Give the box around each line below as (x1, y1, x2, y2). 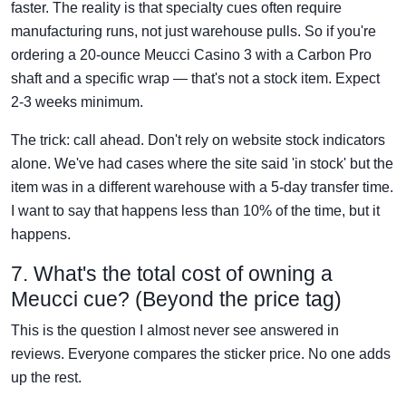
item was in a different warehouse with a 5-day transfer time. (11, 179, 393, 195)
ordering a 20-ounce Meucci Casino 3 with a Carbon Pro (11, 46, 372, 63)
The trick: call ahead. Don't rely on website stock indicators (11, 131, 385, 148)
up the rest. (11, 369, 82, 385)
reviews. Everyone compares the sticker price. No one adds (11, 345, 391, 362)
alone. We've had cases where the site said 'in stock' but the (11, 155, 393, 171)
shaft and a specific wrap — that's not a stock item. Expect (11, 70, 380, 86)
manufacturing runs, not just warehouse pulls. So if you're (11, 23, 376, 39)
